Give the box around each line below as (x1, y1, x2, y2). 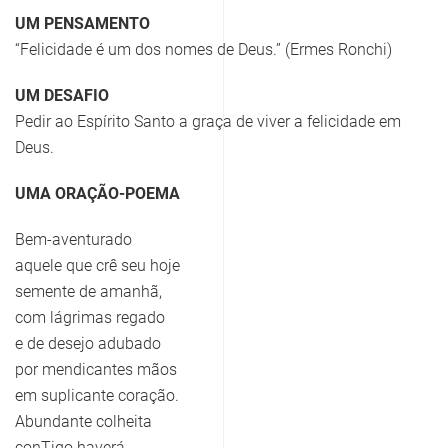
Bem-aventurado (15, 230, 132, 250)
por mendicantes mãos (15, 360, 177, 380)
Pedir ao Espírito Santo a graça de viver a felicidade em (15, 112, 401, 132)
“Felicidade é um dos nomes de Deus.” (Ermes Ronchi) (15, 40, 392, 60)
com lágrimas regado (15, 308, 165, 328)
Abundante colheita (15, 412, 152, 432)
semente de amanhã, (15, 282, 162, 302)
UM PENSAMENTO (15, 14, 150, 34)
